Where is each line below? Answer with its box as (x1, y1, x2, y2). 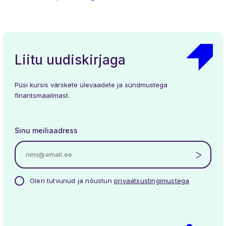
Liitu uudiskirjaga (15, 52, 126, 68)
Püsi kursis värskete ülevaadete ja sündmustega (15, 81, 167, 89)
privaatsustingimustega (114, 176, 190, 185)
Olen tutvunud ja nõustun (30, 176, 114, 185)
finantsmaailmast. (15, 91, 70, 100)
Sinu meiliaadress (15, 126, 78, 135)
